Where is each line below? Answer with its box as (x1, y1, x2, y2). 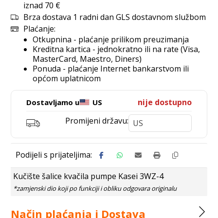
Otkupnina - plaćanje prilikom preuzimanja (33, 34, 189, 45)
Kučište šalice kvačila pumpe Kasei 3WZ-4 (13, 171, 164, 182)
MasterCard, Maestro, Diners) (33, 54, 142, 64)
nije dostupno (137, 97, 192, 108)
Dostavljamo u (26, 97, 80, 107)
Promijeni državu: (65, 115, 128, 126)
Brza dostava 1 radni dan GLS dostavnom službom (23, 12, 206, 22)
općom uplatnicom (33, 73, 101, 84)
